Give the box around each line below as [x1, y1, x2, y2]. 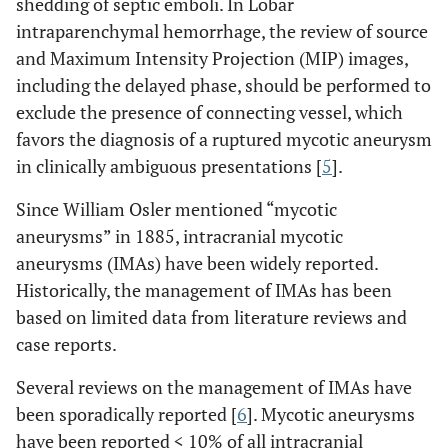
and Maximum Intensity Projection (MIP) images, [16, 45, 408, 70]
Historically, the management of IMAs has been [16, 277, 392, 302]
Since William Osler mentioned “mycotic [16, 196, 337, 221]
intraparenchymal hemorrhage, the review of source [16, 18, 428, 43]
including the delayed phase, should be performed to [16, 72, 431, 97]
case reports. [16, 331, 117, 356]
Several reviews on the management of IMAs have [16, 374, 412, 399]
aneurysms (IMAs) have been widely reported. [16, 250, 378, 275]
